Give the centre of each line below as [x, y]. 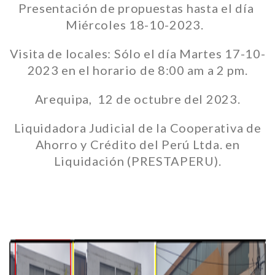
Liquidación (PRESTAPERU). [137, 161]
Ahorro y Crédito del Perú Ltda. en [137, 144]
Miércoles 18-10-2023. [137, 25]
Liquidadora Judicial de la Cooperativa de [137, 128]
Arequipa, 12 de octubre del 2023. [137, 99]
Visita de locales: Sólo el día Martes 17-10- [137, 53]
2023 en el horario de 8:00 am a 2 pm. [137, 70]
